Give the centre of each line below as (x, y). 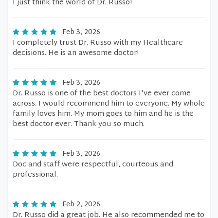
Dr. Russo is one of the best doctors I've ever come (102, 94)
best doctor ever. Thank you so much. (79, 124)
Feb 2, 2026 (81, 205)
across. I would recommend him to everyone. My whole (109, 104)
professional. (35, 175)
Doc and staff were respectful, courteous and (93, 165)
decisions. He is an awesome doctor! (76, 53)
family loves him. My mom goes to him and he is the (103, 114)
